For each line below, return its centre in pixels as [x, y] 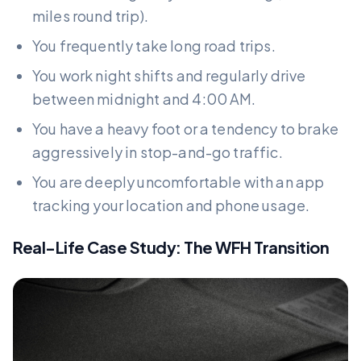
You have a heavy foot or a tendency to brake [186, 128]
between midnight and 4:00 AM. [144, 98]
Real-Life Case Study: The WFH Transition [171, 247]
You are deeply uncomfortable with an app [178, 181]
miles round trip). [90, 15]
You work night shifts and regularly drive [169, 75]
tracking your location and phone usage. [171, 205]
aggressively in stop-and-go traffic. [158, 151]
